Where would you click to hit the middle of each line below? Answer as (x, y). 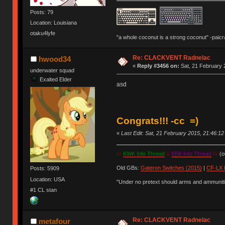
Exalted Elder (56, 79)
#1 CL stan (44, 190)
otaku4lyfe (43, 33)
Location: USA (48, 179)
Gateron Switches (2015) (171, 168)
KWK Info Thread (144, 154)
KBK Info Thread (191, 154)
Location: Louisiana (54, 23)
